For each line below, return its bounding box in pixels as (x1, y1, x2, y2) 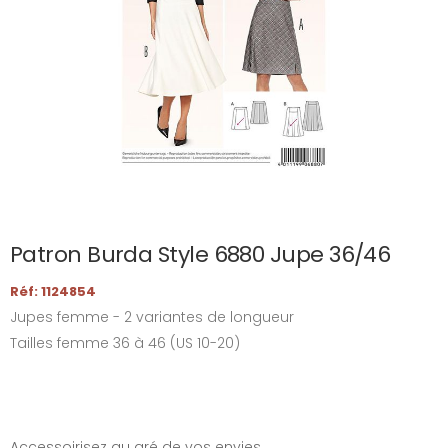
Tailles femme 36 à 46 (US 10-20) (10, 333, 240, 353)
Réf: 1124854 (10, 282, 96, 301)
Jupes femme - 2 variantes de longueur (10, 307, 294, 327)
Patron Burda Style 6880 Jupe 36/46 (10, 239, 391, 270)
